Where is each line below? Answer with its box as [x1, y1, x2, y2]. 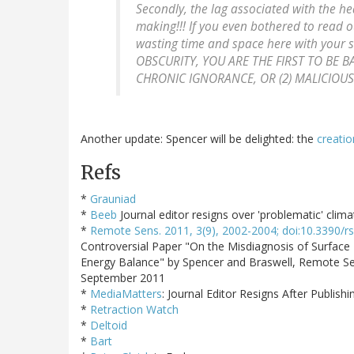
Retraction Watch [90, 301, 179, 317]
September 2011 [81, 269, 165, 285]
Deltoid [90, 317, 127, 333]
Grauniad [90, 190, 136, 206]
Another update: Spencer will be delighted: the [81, 130, 317, 146]
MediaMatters [90, 285, 162, 301]
